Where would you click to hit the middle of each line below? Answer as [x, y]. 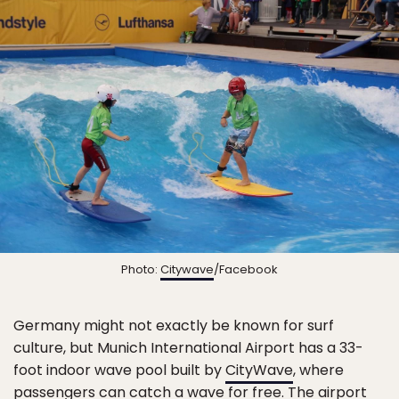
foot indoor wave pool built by [119, 370]
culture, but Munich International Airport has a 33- [188, 348]
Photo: [141, 270]
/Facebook [246, 270]
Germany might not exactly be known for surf [174, 326]
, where [318, 370]
